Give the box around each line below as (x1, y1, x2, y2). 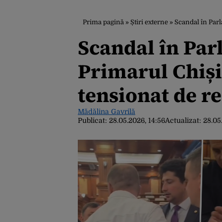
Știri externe (130, 18, 168, 26)
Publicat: (78, 116, 109, 124)
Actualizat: (165, 116, 203, 124)
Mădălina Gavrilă (78, 108, 135, 115)
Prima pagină (83, 18, 124, 26)
